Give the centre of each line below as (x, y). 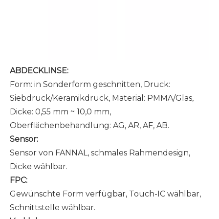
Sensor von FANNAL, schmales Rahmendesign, (100, 153)
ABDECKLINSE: (40, 71)
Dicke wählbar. (39, 166)
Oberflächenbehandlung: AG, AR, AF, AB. (89, 125)
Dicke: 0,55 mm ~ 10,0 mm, (60, 112)
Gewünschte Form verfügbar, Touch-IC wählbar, (105, 194)
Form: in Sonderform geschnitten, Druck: (90, 84)
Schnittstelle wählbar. (53, 208)
